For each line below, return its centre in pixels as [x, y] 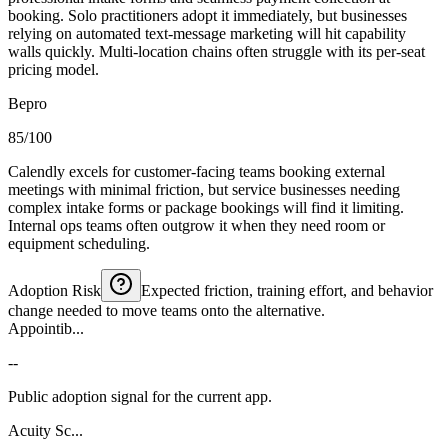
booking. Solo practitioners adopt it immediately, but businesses [207, 15]
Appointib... [46, 328]
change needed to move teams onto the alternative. [166, 310]
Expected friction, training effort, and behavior [287, 290]
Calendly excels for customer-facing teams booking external [196, 171]
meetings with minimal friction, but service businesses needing [204, 189]
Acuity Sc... [45, 430]
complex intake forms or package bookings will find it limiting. [206, 207]
